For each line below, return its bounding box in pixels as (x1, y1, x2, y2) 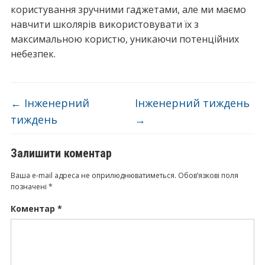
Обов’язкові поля (177, 170, 238, 180)
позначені (10, 182, 49, 192)
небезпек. (10, 47, 56, 60)
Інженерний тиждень (135, 96, 250, 110)
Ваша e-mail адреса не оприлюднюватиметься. (10, 170, 176, 180)
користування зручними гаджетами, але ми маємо (10, 3, 246, 16)
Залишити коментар (10, 146, 112, 160)
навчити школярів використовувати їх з (10, 18, 199, 31)
